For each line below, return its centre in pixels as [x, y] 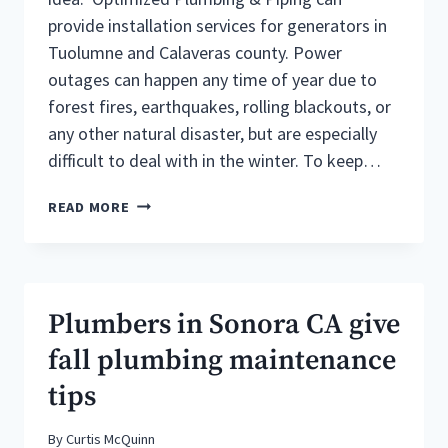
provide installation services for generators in [217, 25]
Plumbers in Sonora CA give [224, 324]
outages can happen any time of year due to [212, 79]
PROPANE [161, 242]
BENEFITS [163, 200]
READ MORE [89, 206]
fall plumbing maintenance [222, 360]
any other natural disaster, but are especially [212, 133]
